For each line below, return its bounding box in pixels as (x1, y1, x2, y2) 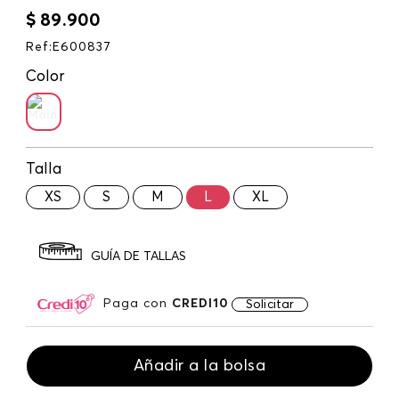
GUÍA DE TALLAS (91, 250, 186, 264)
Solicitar (246, 297, 295, 311)
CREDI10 (172, 297, 229, 310)
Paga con (103, 297, 172, 310)
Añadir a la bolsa (133, 357, 266, 374)
